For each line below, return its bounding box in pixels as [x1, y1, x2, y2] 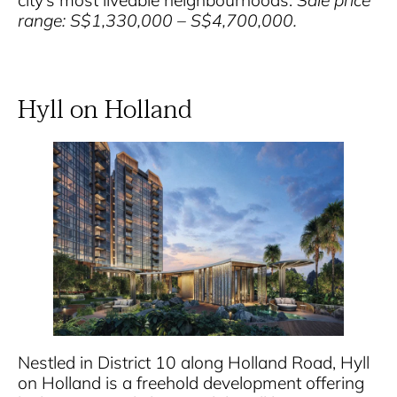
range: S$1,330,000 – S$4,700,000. [18, 10, 297, 32]
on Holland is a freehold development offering [18, 372, 364, 394]
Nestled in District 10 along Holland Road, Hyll [18, 352, 370, 374]
